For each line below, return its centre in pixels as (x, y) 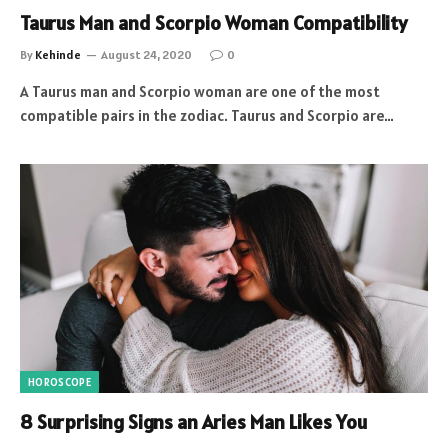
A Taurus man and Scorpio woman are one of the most (200, 91)
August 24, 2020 (146, 54)
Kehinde (58, 54)
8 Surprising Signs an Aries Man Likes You (193, 422)
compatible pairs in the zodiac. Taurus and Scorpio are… (207, 115)
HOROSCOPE (59, 382)
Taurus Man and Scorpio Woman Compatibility (213, 22)
